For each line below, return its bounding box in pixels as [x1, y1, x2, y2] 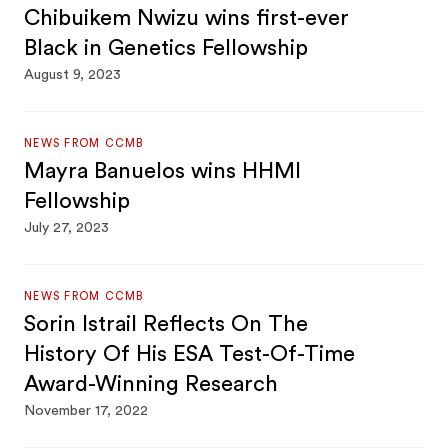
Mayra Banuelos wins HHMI [24, 160, 302, 182]
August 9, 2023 [24, 68, 122, 82]
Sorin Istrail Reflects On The [24, 313, 309, 335]
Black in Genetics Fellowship [24, 37, 309, 59]
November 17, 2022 [24, 404, 149, 418]
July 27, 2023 [24, 221, 110, 235]
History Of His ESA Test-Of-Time [24, 343, 356, 365]
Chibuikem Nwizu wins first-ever [24, 7, 350, 29]
